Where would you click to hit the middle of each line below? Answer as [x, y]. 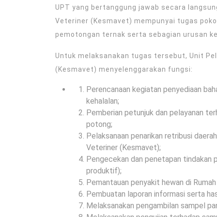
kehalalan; [103, 101]
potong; [99, 124]
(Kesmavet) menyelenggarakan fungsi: [124, 69]
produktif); [104, 171]
